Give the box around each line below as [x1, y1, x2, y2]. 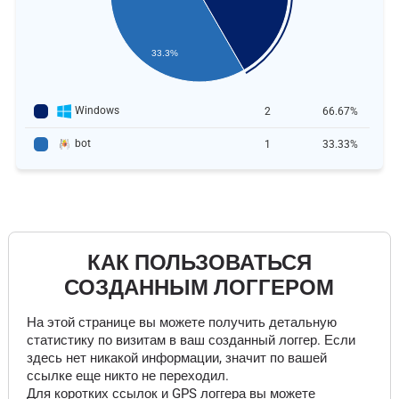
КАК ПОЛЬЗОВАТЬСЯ [86, 250, 312, 275]
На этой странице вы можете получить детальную [26, 314, 337, 330]
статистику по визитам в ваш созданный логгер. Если [26, 332, 355, 348]
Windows [74, 104, 119, 117]
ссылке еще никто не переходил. [26, 368, 229, 384]
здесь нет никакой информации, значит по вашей [26, 350, 327, 366]
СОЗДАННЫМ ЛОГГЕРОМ [64, 275, 335, 300]
